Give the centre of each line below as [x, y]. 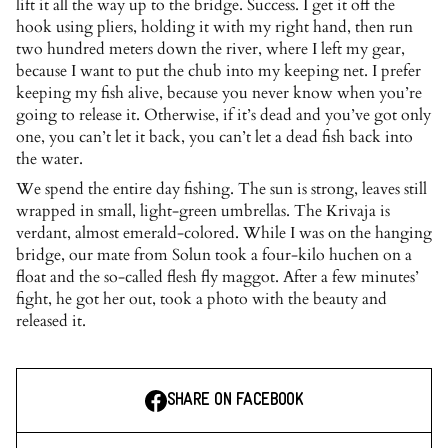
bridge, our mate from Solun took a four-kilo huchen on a [214, 255]
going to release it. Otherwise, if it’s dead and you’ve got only [223, 115]
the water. [49, 159]
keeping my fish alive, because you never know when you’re [219, 93]
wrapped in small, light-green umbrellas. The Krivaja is [203, 211]
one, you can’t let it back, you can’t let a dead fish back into [214, 137]
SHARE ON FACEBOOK [235, 401]
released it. [51, 321]
